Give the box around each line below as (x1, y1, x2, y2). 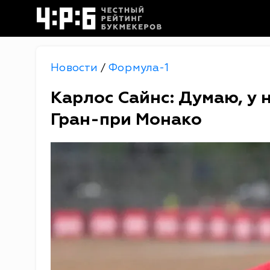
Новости (51, 61, 101, 75)
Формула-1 (108, 61, 169, 75)
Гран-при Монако (51, 108, 202, 130)
